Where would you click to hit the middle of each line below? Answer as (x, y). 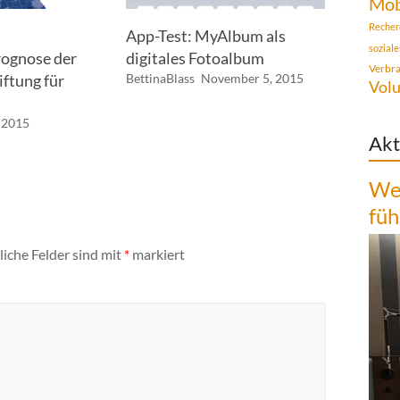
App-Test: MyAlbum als (205, 35)
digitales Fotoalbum (195, 58)
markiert (157, 254)
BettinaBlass (160, 78)
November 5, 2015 (252, 78)
